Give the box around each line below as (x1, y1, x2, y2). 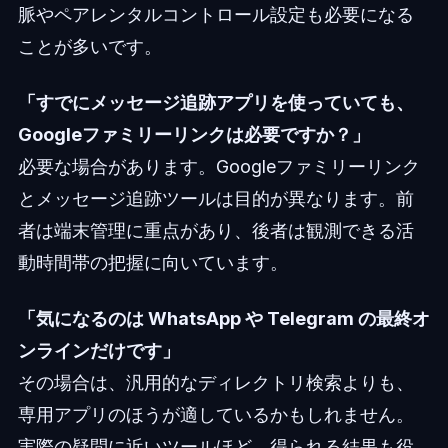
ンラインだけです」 (17, 339, 180, 361)
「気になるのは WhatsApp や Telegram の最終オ (17, 307, 430, 329)
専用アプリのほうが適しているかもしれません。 (17, 403, 414, 425)
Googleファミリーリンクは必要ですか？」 (17, 123, 370, 145)
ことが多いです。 (17, 35, 162, 57)
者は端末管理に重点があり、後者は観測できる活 (17, 219, 414, 241)
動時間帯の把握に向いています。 (17, 251, 288, 273)
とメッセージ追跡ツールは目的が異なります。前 (17, 187, 414, 209)
